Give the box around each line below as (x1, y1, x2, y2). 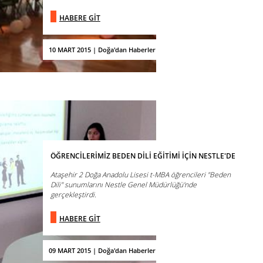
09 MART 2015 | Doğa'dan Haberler (48, 245, 156, 255)
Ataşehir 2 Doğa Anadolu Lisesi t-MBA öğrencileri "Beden (50, 169, 231, 180)
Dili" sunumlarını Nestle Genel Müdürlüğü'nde (50, 179, 197, 190)
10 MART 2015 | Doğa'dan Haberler (48, 45, 156, 54)
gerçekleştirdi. (50, 189, 96, 200)
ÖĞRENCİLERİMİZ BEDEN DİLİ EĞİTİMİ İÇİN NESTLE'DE (50, 150, 235, 161)
